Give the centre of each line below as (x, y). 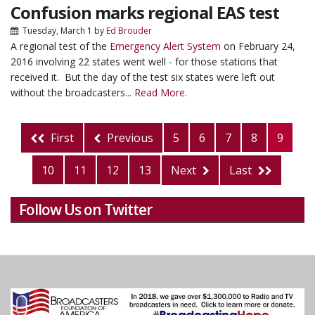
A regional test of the (60, 46)
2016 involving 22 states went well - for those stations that (144, 62)
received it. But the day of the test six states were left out (143, 77)
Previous (129, 138)
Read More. (161, 92)
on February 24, (258, 46)
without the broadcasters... (72, 92)
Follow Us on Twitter (85, 210)
